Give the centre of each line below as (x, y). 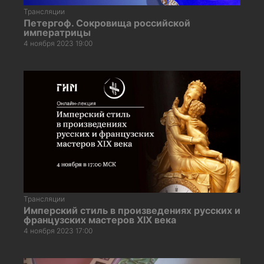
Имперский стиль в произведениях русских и (132, 210)
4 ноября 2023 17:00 (58, 230)
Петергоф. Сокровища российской (107, 23)
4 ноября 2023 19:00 (58, 43)
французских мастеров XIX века (100, 220)
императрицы (57, 32)
